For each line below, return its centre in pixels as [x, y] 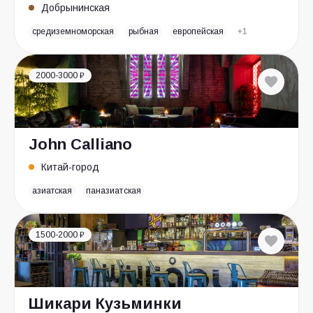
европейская [198, 31]
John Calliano [80, 144]
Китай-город [70, 167]
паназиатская [114, 191]
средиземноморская [73, 31]
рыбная [143, 31]
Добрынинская [75, 8]
